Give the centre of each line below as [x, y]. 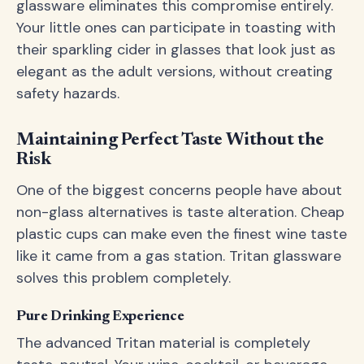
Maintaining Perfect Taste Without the [170, 141]
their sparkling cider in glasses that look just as [176, 50]
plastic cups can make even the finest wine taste [182, 234]
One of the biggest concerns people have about [179, 190]
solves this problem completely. [123, 278]
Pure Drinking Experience [100, 317]
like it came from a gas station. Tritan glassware [179, 256]
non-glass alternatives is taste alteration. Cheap [180, 212]
